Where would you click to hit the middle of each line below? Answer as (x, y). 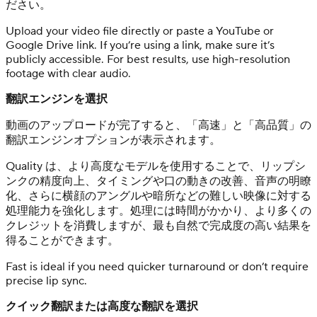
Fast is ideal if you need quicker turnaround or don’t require (157, 266)
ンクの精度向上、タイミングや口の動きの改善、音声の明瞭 (158, 181)
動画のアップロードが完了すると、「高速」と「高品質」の (158, 125)
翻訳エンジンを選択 (57, 99)
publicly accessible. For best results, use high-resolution (148, 59)
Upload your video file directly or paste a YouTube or (140, 31)
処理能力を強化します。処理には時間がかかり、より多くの (158, 211)
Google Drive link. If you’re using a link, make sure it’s (140, 45)
